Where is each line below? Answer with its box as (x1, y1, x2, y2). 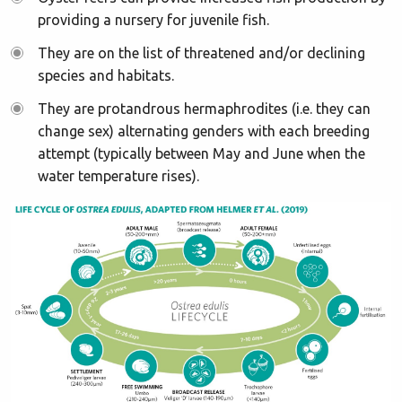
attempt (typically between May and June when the (38, 145, 365, 162)
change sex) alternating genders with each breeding (38, 123, 370, 139)
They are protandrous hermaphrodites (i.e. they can (38, 100, 371, 117)
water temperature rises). (38, 168, 199, 184)
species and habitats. (38, 67, 174, 83)
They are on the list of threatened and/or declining (38, 45, 365, 61)
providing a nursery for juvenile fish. (38, 12, 269, 28)
